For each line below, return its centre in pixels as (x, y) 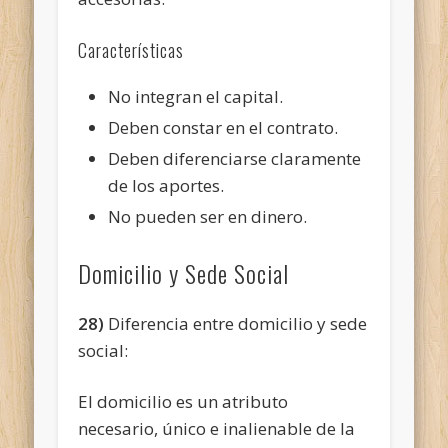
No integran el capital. (196, 96)
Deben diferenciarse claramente (235, 158)
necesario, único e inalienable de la (217, 428)
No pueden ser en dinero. (208, 216)
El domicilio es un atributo (183, 401)
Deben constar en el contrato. (223, 127)
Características (131, 49)
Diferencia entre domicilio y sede (236, 323)
